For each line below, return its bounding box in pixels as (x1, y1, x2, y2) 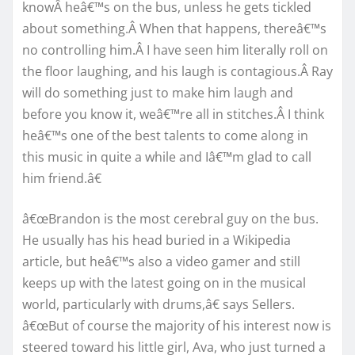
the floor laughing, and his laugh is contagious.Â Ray (22, 62, 333, 80)
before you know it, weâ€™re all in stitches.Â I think (22, 105, 324, 123)
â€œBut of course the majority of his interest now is (22, 316, 331, 334)
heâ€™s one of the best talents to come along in (22, 126, 308, 144)
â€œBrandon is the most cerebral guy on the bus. (22, 209, 319, 227)
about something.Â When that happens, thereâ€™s (22, 19, 326, 37)
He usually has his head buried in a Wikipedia (22, 231, 291, 249)
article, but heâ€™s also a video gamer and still (22, 252, 300, 270)
